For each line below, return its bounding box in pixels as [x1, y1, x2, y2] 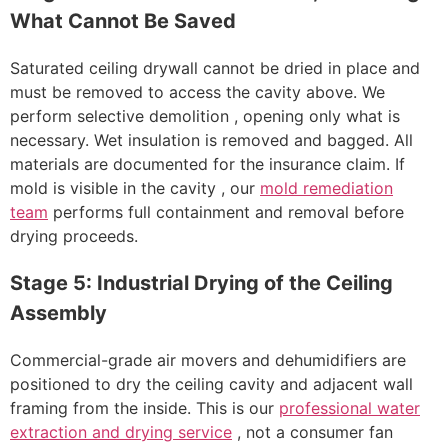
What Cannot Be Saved [10, 9, 236, 34]
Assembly [10, 301, 107, 326]
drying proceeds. [10, 226, 138, 247]
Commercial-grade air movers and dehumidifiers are [10, 350, 406, 371]
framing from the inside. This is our [10, 398, 279, 419]
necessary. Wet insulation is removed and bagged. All [10, 130, 413, 151]
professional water [279, 398, 420, 419]
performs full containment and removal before [48, 202, 404, 223]
